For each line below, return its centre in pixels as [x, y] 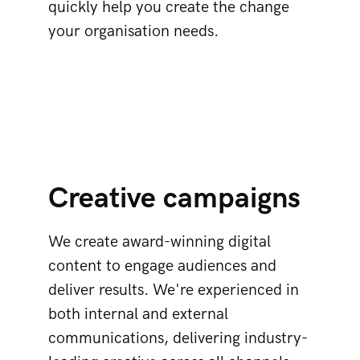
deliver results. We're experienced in [174, 290]
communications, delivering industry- [178, 338]
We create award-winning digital [160, 242]
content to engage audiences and [162, 266]
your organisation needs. [133, 31]
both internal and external [138, 314]
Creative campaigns [174, 199]
